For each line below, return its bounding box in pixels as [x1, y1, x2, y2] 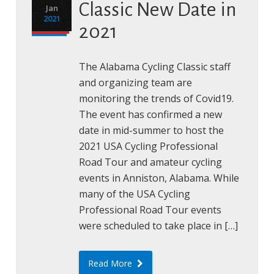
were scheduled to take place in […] [78, 219, 238, 232]
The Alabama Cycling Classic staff [78, 60, 231, 73]
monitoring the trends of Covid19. [78, 92, 234, 105]
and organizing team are [78, 76, 192, 89]
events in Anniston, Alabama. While [78, 171, 239, 185]
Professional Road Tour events [78, 203, 221, 217]
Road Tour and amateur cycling [78, 155, 222, 169]
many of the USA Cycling [78, 187, 190, 201]
